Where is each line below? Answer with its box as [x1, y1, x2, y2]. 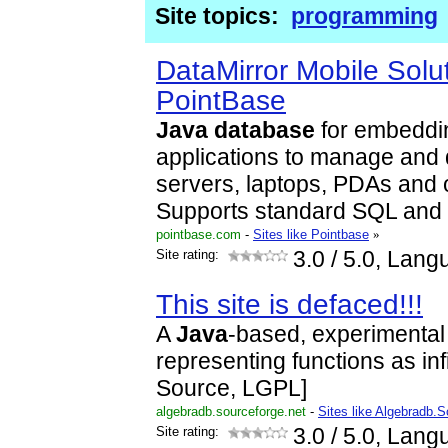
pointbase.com [156, 227, 241, 242]
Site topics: [155, 4, 279, 29]
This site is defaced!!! [156, 289, 423, 320]
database [214, 118, 315, 143]
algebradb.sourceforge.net [156, 404, 306, 419]
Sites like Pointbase [253, 227, 369, 242]
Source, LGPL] [156, 376, 307, 401]
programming [291, 4, 438, 29]
